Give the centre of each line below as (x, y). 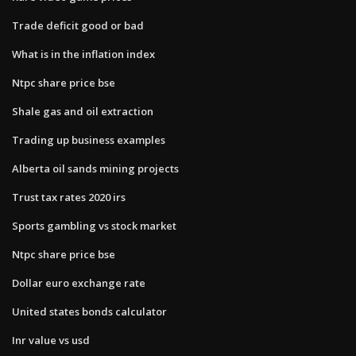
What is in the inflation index (83, 54)
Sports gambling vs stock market (94, 225)
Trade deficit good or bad (78, 25)
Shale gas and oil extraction (83, 111)
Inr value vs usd (51, 340)
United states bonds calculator (89, 311)
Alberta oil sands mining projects (95, 168)
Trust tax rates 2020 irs (69, 197)
